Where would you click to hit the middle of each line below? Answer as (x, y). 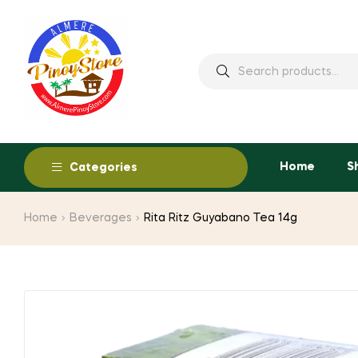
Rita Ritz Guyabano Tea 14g (221, 219)
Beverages (101, 219)
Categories (103, 168)
